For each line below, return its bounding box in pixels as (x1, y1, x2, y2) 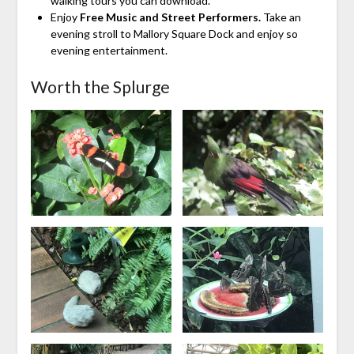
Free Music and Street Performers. (79, 9, 263, 24)
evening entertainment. (50, 43, 168, 57)
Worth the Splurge (30, 76, 170, 96)
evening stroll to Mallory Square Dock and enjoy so (50, 26, 298, 40)
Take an (262, 9, 301, 24)
